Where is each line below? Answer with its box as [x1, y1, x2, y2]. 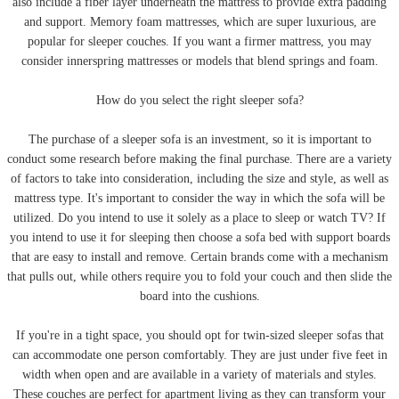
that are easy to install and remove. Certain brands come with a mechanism [11, 250, 388, 265]
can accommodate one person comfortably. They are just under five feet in [12, 348, 387, 362]
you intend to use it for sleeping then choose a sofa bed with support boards [9, 231, 390, 245]
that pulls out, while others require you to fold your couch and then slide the [7, 270, 392, 284]
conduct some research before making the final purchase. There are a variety [7, 152, 392, 167]
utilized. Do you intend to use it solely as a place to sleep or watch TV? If [13, 211, 386, 225]
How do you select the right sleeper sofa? [95, 94, 304, 108]
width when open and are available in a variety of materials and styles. [22, 368, 377, 382]
